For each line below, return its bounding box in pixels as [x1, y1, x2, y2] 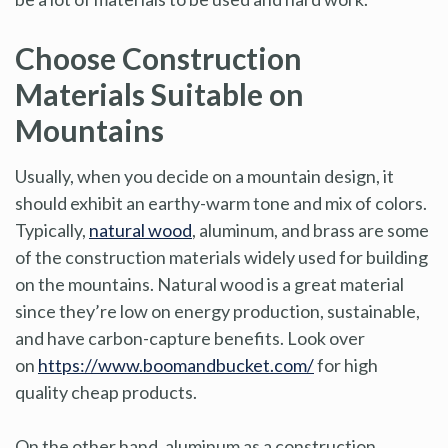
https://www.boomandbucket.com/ [38, 353, 314, 376]
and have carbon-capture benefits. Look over [15, 326, 365, 349]
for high [314, 353, 378, 376]
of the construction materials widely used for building [15, 245, 428, 268]
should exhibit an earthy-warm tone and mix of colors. [15, 191, 427, 214]
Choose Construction [15, 39, 302, 76]
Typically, [15, 218, 89, 241]
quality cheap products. [15, 380, 197, 403]
